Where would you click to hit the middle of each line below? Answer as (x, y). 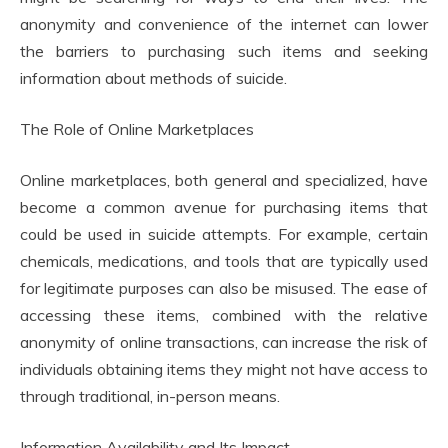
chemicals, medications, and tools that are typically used (224, 261)
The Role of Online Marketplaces (137, 129)
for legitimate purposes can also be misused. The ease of (224, 288)
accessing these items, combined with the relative (224, 315)
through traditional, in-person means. (150, 396)
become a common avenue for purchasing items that (224, 207)
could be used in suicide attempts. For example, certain (224, 234)
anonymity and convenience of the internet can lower (224, 24)
